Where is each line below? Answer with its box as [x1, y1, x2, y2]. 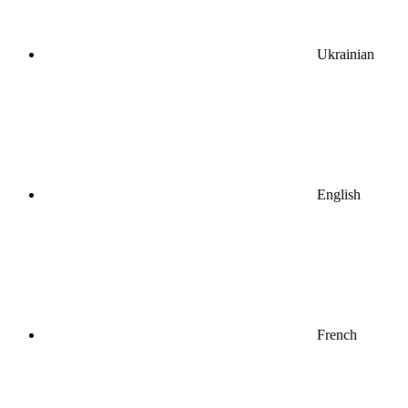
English [317, 186, 361, 202]
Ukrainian [317, 46, 374, 62]
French [317, 326, 357, 342]
